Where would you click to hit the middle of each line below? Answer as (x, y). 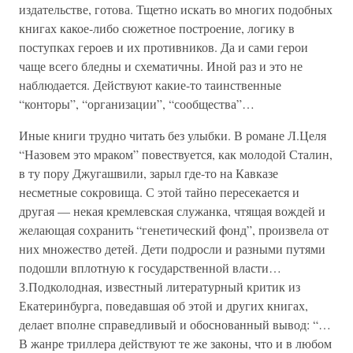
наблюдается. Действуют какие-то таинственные (150, 85)
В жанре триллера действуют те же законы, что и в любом (175, 343)
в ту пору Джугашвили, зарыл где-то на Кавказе (149, 173)
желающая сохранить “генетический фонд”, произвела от (174, 230)
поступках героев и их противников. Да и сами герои (163, 47)
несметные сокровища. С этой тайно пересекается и (159, 192)
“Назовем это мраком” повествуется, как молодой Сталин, (176, 154)
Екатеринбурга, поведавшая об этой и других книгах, (163, 305)
